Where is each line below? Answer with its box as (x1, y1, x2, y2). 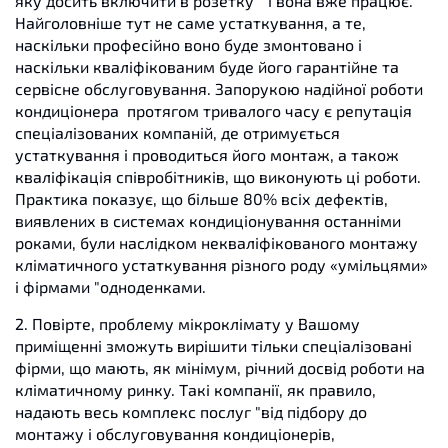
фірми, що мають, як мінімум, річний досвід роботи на (15, 358, 425, 377)
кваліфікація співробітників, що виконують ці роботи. (15, 167, 421, 186)
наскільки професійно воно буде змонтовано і (15, 35, 362, 54)
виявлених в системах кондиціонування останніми (15, 211, 401, 230)
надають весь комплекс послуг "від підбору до (15, 402, 367, 421)
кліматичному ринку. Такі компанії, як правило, (15, 380, 376, 399)
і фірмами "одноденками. (15, 277, 206, 296)
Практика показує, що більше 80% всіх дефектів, (15, 189, 388, 208)
